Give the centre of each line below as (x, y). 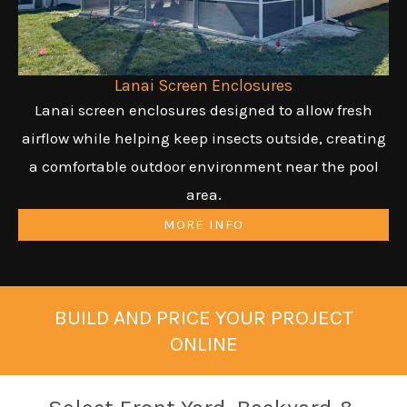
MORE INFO (203, 224)
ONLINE (203, 343)
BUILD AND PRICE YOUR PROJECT (203, 317)
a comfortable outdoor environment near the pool (203, 166)
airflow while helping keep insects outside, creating (203, 138)
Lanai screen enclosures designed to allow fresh (203, 109)
